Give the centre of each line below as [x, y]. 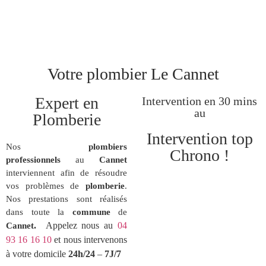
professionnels [33, 160]
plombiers [108, 147]
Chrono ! [199, 156]
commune [91, 212]
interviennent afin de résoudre [66, 173]
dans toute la [39, 212]
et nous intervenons [89, 240]
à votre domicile [37, 254]
